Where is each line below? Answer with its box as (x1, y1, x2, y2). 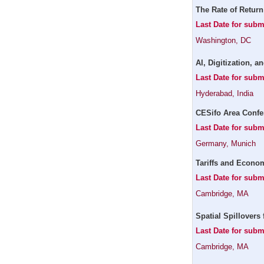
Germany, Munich (196, 139, 256, 148)
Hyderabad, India (196, 89, 253, 98)
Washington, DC (196, 36, 251, 45)
